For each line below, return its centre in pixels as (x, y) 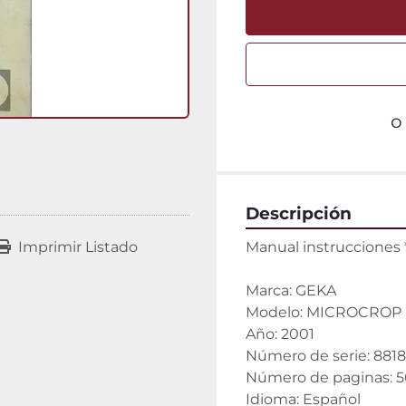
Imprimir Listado (77, 247)
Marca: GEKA (291, 290)
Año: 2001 (280, 334)
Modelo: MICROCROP (324, 312)
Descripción (299, 213)
